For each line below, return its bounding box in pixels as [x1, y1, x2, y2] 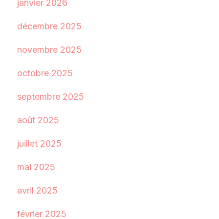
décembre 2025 [17, 21, 82, 31]
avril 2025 [17, 185, 58, 196]
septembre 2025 [17, 91, 84, 102]
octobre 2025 [17, 67, 73, 78]
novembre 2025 [17, 44, 82, 55]
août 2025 [17, 114, 59, 125]
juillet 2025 [17, 138, 62, 149]
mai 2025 [17, 161, 55, 172]
